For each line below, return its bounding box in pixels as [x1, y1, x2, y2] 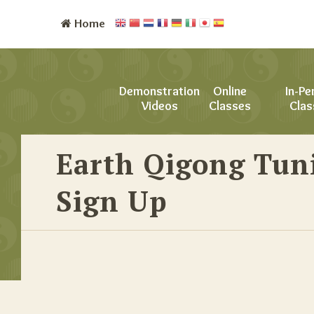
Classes [208, 98, 251, 114]
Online [212, 83, 247, 99]
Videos [141, 98, 178, 114]
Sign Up [56, 182, 167, 219]
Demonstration [119, 83, 200, 99]
